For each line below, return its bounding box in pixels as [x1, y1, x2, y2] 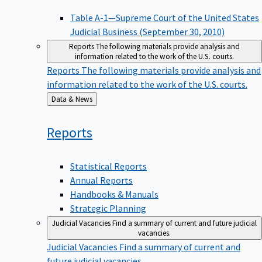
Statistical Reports [70, 160, 147, 172]
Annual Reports [70, 174, 133, 186]
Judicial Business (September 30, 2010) [70, 26, 225, 38]
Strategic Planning [70, 202, 146, 214]
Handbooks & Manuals [70, 188, 158, 200]
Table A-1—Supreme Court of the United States [70, 12, 259, 24]
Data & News [75, 94, 92, 105]
